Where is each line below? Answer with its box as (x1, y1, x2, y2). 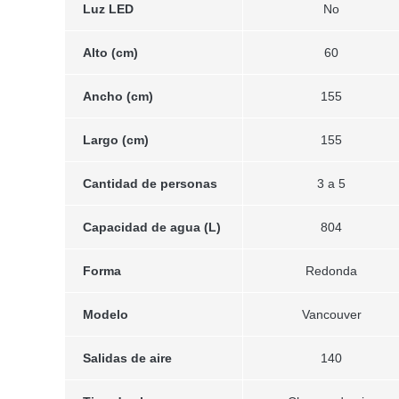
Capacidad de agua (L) (82, 219, 221, 234)
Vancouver (301, 306, 362, 322)
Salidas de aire (82, 350, 172, 365)
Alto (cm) (82, 45, 138, 60)
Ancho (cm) (82, 88, 153, 103)
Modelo (82, 306, 128, 322)
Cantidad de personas (82, 175, 217, 191)
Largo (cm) (82, 132, 149, 147)
